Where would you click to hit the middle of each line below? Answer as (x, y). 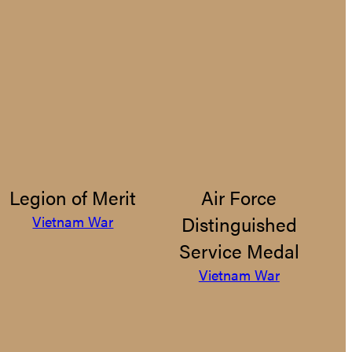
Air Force (239, 197)
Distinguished (239, 224)
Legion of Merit (73, 197)
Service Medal (239, 251)
